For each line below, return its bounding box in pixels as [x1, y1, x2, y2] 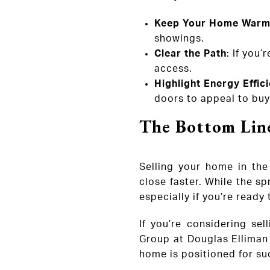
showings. [154, 34, 204, 44]
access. [154, 64, 192, 74]
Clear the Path [154, 49, 227, 59]
